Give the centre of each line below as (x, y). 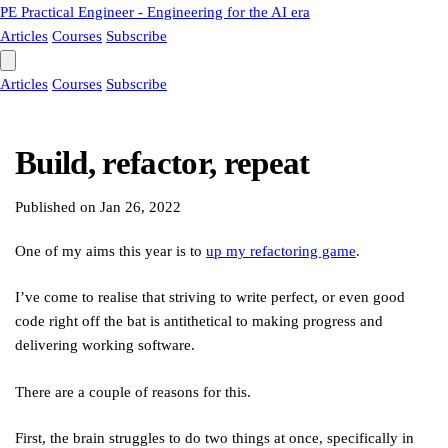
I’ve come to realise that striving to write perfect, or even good (210, 297)
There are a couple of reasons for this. (133, 391)
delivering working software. (105, 345)
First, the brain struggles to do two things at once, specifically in (214, 438)
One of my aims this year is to (110, 250)
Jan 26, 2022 (140, 207)
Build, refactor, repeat (162, 163)
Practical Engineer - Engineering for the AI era (163, 12)
